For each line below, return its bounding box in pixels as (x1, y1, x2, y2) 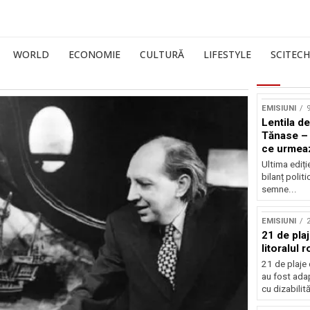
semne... (261, 184, 297, 194)
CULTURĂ (140, 48, 184, 61)
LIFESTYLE (203, 48, 251, 61)
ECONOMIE (69, 48, 120, 61)
